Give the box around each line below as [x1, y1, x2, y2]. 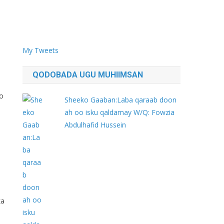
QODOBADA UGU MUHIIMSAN [32, 70, 143, 79]
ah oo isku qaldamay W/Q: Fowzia [64, 107, 175, 117]
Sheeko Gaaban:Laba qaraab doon [64, 95, 177, 104]
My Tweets [22, 45, 59, 55]
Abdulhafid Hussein [64, 120, 126, 129]
